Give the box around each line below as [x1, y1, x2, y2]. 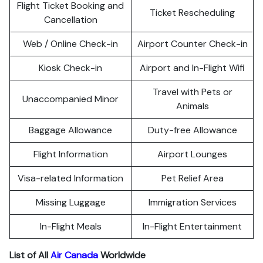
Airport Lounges [157, 148, 227, 160]
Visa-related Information [18, 172, 123, 184]
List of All [9, 249, 50, 261]
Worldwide [98, 249, 146, 261]
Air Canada [50, 249, 98, 261]
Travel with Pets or [152, 86, 232, 98]
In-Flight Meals [39, 220, 102, 232]
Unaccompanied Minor [22, 93, 119, 105]
